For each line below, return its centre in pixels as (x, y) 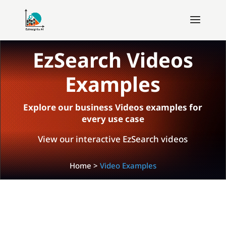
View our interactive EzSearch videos (113, 139)
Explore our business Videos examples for (113, 107)
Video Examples (128, 165)
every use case (113, 119)
